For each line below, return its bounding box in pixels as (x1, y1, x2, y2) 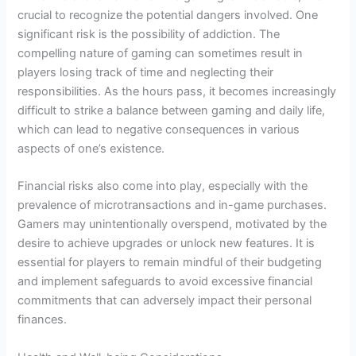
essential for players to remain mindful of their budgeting (17, 255, 323, 270)
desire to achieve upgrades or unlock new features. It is (17, 236, 315, 251)
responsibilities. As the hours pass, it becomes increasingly (17, 84, 337, 99)
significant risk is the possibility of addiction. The (17, 27, 281, 42)
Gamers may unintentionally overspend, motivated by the (17, 217, 327, 232)
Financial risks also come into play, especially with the (17, 179, 308, 194)
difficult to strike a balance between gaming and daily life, (17, 103, 326, 118)
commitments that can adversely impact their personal (17, 293, 312, 308)
